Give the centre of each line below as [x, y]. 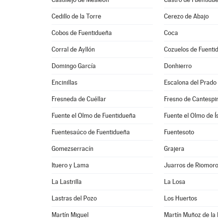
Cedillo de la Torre [77, 16]
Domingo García [74, 66]
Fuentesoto [179, 132]
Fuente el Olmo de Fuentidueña [94, 116]
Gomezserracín [73, 149]
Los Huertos [181, 198]
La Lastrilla [67, 182]
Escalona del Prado [191, 82]
